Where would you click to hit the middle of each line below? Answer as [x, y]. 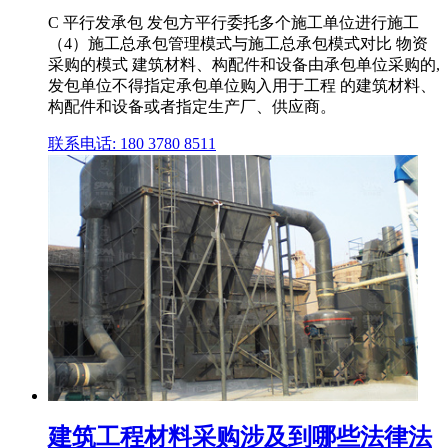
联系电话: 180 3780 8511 [132, 144]
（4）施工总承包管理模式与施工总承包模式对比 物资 [238, 44]
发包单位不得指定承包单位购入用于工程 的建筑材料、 [242, 86]
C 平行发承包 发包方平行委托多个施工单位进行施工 [233, 23]
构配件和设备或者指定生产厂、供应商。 [192, 107]
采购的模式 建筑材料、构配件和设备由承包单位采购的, [244, 65]
